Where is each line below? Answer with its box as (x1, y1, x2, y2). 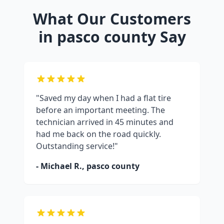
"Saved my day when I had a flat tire (36, 92, 171, 104)
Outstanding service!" (36, 140, 118, 152)
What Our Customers (33, 8, 191, 29)
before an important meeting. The (36, 104, 165, 116)
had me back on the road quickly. (36, 128, 161, 140)
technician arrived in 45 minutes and (36, 116, 173, 128)
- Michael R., (36, 160, 86, 172)
